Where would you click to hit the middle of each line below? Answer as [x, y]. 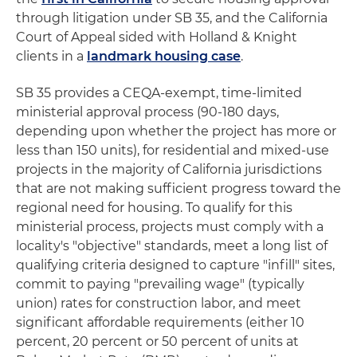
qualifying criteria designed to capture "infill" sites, [175, 265]
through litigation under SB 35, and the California [172, 18]
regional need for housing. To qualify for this [154, 208]
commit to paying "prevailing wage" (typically [160, 284]
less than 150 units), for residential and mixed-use [173, 150]
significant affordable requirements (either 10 [160, 322]
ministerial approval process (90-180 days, [147, 112]
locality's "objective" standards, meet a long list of [172, 246]
